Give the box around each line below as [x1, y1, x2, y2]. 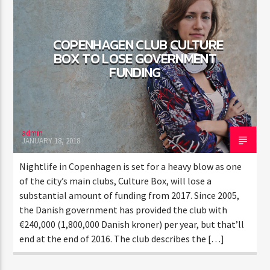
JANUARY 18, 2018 [22, 135, 81, 146]
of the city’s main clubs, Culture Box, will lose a [19, 174, 212, 187]
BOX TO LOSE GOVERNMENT [53, 48, 217, 69]
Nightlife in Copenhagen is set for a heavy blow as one [19, 160, 242, 172]
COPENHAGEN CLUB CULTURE [52, 34, 224, 55]
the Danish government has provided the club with [19, 203, 228, 216]
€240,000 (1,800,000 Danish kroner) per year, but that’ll [19, 218, 245, 230]
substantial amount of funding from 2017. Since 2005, [19, 189, 240, 201]
